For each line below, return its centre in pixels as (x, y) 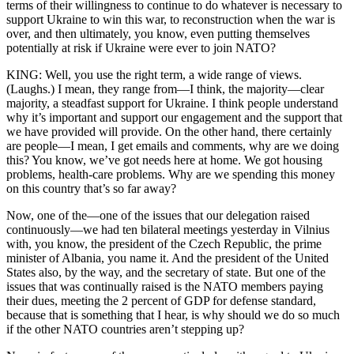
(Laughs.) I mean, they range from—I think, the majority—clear (165, 89)
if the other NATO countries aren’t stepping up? (125, 330)
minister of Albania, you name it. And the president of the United (168, 258)
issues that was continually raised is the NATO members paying (165, 287)
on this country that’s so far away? (91, 189)
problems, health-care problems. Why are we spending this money (171, 175)
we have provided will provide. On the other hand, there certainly (169, 132)
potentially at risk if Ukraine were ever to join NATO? (141, 48)
